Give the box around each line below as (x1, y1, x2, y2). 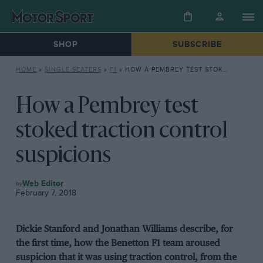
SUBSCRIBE (173, 39, 222, 50)
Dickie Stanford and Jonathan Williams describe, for (15, 224, 233, 235)
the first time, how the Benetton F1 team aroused (15, 238, 220, 249)
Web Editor (22, 178, 63, 189)
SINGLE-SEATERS (44, 66, 102, 74)
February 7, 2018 (15, 188, 76, 198)
